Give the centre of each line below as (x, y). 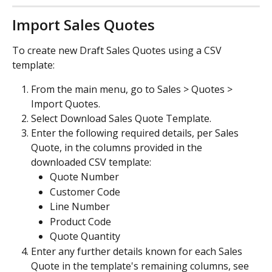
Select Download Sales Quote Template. (121, 118)
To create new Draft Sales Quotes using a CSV (118, 50)
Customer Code (85, 192)
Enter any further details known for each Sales (138, 251)
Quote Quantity (85, 236)
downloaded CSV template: (91, 162)
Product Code (80, 221)
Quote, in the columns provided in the (118, 148)
